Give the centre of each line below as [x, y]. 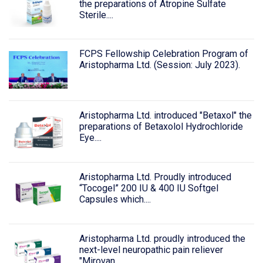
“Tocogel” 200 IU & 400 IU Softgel [149, 188]
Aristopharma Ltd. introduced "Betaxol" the [165, 116]
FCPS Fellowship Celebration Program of [163, 54]
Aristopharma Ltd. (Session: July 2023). [159, 65]
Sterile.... [96, 15]
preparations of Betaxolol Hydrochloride [161, 127]
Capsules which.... [115, 200]
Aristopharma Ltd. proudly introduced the [162, 238]
